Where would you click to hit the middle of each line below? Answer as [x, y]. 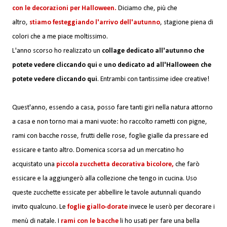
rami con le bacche [90, 221]
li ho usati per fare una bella [159, 221]
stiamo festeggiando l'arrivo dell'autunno [95, 23]
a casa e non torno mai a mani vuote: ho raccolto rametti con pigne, [110, 122]
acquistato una [34, 165]
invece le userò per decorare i [171, 207]
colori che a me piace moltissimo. [60, 37]
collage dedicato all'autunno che [153, 51]
